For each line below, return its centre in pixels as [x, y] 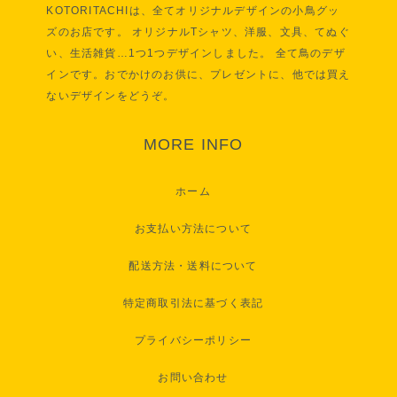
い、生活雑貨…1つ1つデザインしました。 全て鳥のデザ [196, 54]
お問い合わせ [193, 378]
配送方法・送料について [193, 266]
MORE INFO [193, 145]
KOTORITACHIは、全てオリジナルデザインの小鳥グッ [193, 11]
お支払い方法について [193, 229]
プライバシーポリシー [193, 341]
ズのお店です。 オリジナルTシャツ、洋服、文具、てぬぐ [198, 32]
